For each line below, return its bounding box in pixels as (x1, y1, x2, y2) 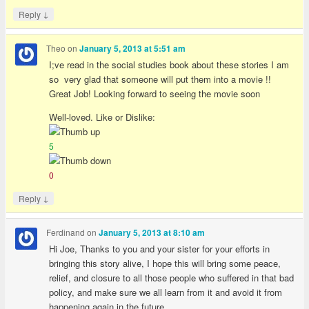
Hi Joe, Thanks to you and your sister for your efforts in (49, 241, 270, 255)
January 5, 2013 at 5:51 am (79, 43, 186, 55)
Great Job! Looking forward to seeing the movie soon (49, 86, 261, 100)
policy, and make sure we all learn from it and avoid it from (49, 285, 283, 299)
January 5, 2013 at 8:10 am (99, 227, 206, 239)
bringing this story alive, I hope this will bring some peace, (49, 256, 281, 270)
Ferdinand (46, 226, 86, 239)
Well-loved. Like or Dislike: (49, 110, 156, 123)
